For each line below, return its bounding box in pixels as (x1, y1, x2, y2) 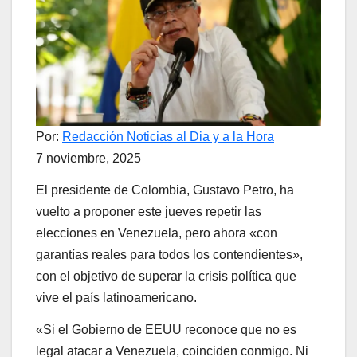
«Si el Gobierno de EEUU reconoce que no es (36, 322, 296, 336)
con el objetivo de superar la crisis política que (36, 269, 296, 283)
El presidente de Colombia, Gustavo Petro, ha (36, 182, 294, 197)
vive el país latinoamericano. (36, 290, 197, 304)
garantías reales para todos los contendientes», (36, 247, 303, 261)
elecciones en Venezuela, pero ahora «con (36, 226, 277, 240)
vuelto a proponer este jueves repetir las (36, 204, 261, 218)
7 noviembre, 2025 (36, 151, 141, 165)
